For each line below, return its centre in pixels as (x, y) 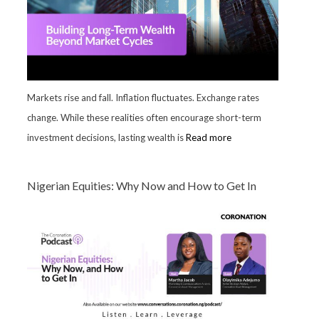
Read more (208, 137)
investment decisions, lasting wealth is (106, 137)
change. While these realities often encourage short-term (144, 117)
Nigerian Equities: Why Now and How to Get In (141, 185)
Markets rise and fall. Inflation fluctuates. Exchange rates (143, 97)
